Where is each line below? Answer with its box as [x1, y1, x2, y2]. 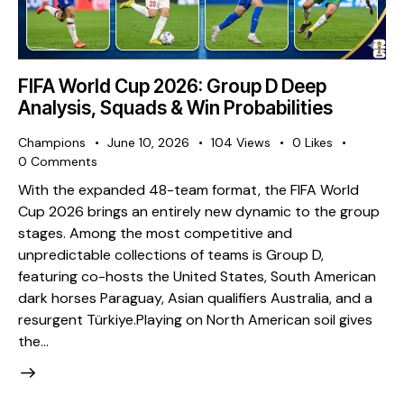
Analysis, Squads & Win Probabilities [18, 96, 333, 119]
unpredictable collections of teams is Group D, [18, 245, 324, 265]
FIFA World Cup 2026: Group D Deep [18, 74, 326, 97]
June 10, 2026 [107, 133, 189, 151]
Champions [18, 133, 86, 151]
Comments [31, 152, 98, 170]
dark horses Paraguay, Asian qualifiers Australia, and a [18, 289, 372, 308]
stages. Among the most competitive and [18, 224, 292, 243]
